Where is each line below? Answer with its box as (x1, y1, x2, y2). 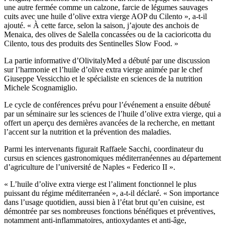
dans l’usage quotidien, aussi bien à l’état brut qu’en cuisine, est (4, 198, 204, 207)
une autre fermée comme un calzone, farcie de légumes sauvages (4, 3, 208, 12)
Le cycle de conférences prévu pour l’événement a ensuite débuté (4, 100, 210, 109)
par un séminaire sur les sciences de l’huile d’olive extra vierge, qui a (4, 109, 221, 119)
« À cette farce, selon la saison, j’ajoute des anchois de (27, 21, 199, 30)
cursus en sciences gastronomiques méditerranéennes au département (4, 154, 221, 163)
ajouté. (4, 21, 27, 30)
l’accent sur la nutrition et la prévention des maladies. (4, 128, 171, 137)
